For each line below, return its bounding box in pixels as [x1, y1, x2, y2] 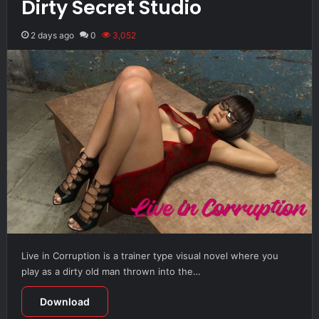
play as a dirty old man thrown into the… [21, 265, 201, 277]
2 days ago [30, 29, 74, 41]
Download [39, 295, 90, 308]
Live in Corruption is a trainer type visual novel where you [21, 249, 278, 261]
